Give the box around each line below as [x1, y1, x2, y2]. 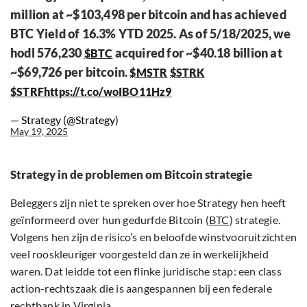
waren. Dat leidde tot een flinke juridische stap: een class [10, 265, 282, 278]
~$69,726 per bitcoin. [10, 64, 130, 80]
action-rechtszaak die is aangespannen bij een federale [10, 282, 272, 295]
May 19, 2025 [10, 125, 68, 138]
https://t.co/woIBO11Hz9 [44, 85, 172, 99]
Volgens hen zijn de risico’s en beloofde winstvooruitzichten [10, 230, 297, 244]
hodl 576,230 [10, 45, 84, 61]
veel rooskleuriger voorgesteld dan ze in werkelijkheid [10, 247, 269, 261]
